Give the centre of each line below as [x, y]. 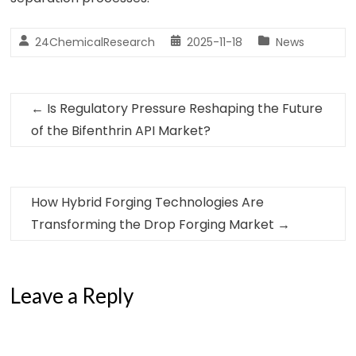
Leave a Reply [72, 296]
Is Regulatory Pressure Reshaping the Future [184, 108]
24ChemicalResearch [95, 42]
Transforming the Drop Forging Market [155, 224]
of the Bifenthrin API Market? [121, 131]
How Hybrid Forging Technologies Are [148, 202]
